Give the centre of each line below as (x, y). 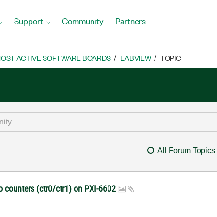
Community (83, 21)
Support (29, 21)
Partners (131, 21)
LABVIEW (136, 58)
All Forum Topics (186, 150)
